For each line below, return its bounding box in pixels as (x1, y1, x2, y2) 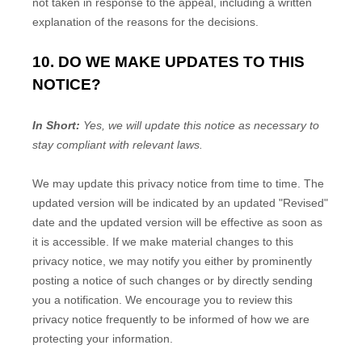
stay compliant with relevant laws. (32, 138, 203, 151)
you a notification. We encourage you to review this (32, 293, 293, 306)
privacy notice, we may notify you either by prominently (32, 255, 312, 267)
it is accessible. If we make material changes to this (32, 235, 293, 248)
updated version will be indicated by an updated (32, 196, 279, 209)
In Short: (32, 119, 83, 132)
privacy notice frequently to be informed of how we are (32, 313, 309, 326)
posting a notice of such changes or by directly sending (32, 274, 313, 287)
